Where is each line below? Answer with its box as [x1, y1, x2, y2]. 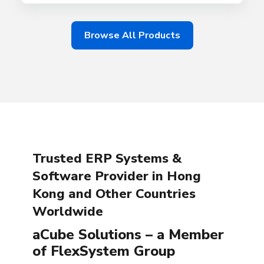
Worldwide [32, 203, 103, 221]
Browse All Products [84, 29, 180, 42]
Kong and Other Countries [32, 185, 196, 203]
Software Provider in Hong [32, 167, 201, 186]
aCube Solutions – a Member [32, 225, 224, 245]
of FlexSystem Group [32, 242, 175, 261]
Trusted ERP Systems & [32, 150, 181, 168]
